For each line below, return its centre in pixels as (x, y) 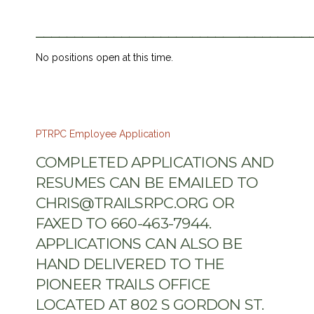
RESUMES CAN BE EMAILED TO (147, 182)
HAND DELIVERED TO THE (130, 264)
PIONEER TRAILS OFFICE (123, 284)
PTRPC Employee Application (103, 134)
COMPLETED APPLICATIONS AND (155, 162)
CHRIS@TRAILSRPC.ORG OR (135, 203)
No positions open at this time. (104, 57)
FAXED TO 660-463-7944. (123, 223)
